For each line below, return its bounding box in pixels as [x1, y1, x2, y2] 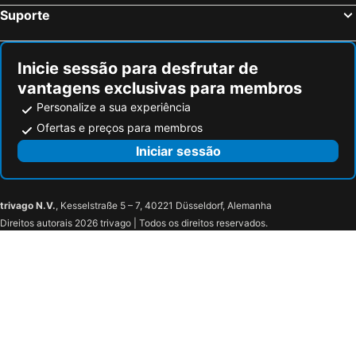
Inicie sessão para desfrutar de [17, 58, 258, 78]
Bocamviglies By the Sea [181, 6, 312, 20]
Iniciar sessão [135, 142, 221, 159]
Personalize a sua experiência [37, 99, 191, 114]
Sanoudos [13, 29, 68, 43]
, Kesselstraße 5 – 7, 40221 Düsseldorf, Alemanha [56, 199, 272, 211]
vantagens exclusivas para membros [17, 78, 302, 98]
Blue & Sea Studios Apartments [13, 6, 162, 20]
